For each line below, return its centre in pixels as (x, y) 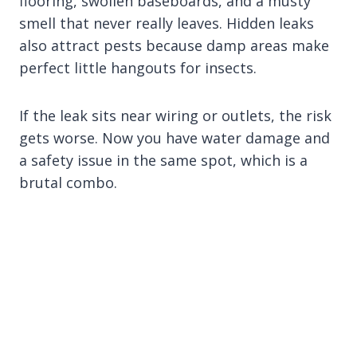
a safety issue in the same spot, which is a (163, 160)
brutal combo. (68, 182)
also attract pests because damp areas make (174, 45)
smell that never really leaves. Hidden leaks (167, 23)
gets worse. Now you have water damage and (175, 137)
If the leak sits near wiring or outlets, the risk (175, 115)
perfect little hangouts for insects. (138, 67)
